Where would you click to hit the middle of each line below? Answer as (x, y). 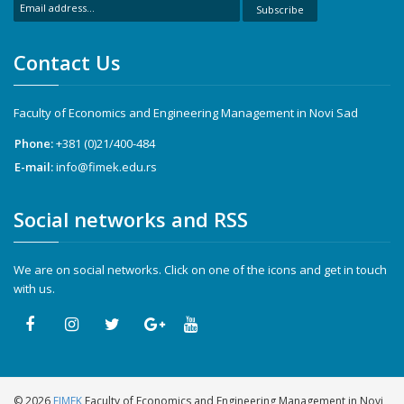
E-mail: (35, 167)
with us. (34, 289)
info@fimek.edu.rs (106, 167)
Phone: (35, 143)
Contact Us (67, 62)
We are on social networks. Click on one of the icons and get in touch (200, 270)
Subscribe (280, 9)
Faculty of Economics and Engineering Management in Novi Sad (186, 113)
